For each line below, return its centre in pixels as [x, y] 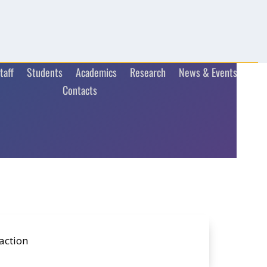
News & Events [208, 72]
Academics [96, 72]
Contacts [80, 90]
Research [148, 72]
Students [44, 72]
